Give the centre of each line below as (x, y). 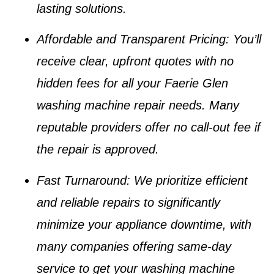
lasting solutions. (82, 8)
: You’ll (243, 39)
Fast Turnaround (82, 180)
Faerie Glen (196, 83)
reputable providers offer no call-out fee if (149, 128)
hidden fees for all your (101, 83)
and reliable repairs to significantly (128, 202)
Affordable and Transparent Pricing (131, 39)
